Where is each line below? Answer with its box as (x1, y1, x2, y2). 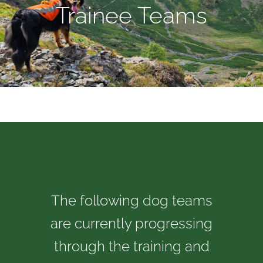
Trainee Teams (56, 1, 207, 29)
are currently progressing (50, 215, 213, 232)
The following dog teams (50, 192, 213, 210)
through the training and (53, 238, 210, 255)
